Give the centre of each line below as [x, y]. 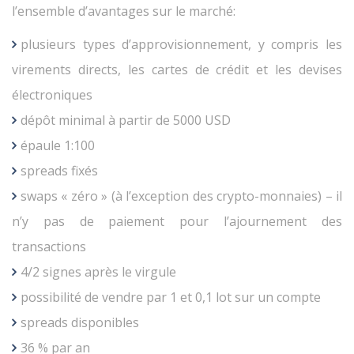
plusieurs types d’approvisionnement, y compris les [181, 45]
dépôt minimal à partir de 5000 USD [126, 121]
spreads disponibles [80, 323]
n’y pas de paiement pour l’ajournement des [177, 222]
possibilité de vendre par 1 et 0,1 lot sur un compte [171, 298]
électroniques [52, 95]
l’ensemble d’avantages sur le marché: [124, 11]
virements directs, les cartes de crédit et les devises [177, 70]
